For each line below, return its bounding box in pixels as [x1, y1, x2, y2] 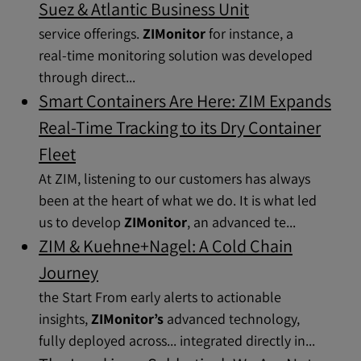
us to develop [39, 213, 124, 231]
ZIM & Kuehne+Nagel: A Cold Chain [39, 234, 293, 257]
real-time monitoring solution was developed [39, 46, 313, 64]
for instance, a [205, 24, 293, 43]
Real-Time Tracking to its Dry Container [39, 116, 321, 139]
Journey [39, 261, 98, 284]
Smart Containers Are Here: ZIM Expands [39, 89, 331, 112]
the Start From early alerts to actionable [39, 288, 281, 306]
